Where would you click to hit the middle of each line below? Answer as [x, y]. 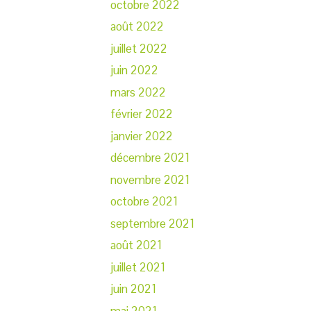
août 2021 [136, 245]
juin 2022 [134, 70]
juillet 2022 [139, 48]
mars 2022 [138, 92]
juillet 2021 [138, 267]
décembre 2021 [150, 158]
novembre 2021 [150, 179]
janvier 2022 [142, 136]
